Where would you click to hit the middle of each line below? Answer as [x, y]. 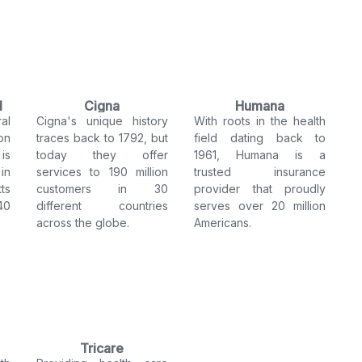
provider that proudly [260, 189]
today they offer [102, 155]
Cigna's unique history [102, 121]
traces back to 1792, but [102, 138]
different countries [102, 206]
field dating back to [260, 138]
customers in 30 [102, 189]
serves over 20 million [260, 206]
